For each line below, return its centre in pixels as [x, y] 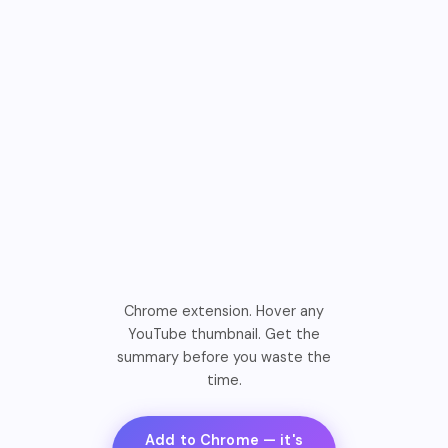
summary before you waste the [224, 356]
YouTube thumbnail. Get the [224, 333]
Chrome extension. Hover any [224, 310]
